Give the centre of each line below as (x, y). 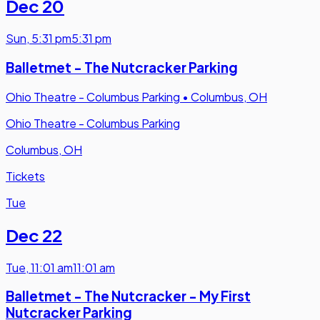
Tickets (25, 176)
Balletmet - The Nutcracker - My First (128, 296)
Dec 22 (34, 235)
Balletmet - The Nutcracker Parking (122, 68)
